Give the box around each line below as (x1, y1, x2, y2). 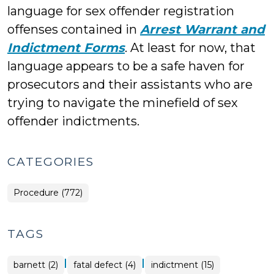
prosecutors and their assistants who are (7, 77, 253, 92)
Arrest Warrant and (140, 22, 265, 37)
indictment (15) (151, 259, 214, 270)
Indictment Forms (7, 40, 125, 55)
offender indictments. (7, 114, 139, 128)
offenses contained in (7, 22, 140, 37)
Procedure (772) (13, 187, 83, 198)
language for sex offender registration (7, 4, 234, 18)
